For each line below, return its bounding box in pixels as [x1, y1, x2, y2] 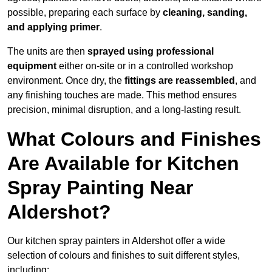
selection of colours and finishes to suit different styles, [7, 250, 240, 261]
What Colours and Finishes [7, 128, 261, 151]
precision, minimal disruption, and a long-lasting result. [7, 104, 241, 115]
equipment [7, 61, 56, 72]
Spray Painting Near [7, 177, 193, 199]
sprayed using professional [87, 46, 214, 57]
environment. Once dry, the [7, 75, 124, 86]
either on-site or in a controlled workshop [56, 61, 233, 72]
